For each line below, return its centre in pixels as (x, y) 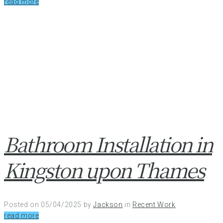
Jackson (108, 205)
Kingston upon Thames (104, 170)
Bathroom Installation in (108, 144)
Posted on (22, 205)
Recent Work (154, 205)
